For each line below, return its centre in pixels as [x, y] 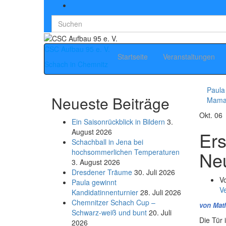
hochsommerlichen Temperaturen [126, 152]
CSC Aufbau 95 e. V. [77, 49]
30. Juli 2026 [155, 172]
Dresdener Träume [102, 172]
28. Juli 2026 [161, 192]
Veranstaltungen [189, 57]
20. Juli [160, 213]
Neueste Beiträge [110, 103]
